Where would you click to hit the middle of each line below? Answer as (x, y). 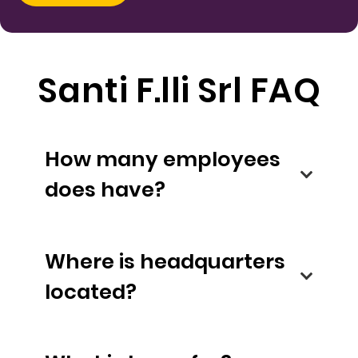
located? (91, 291)
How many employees (163, 159)
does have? (133, 190)
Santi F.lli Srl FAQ (179, 90)
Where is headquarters (92, 261)
